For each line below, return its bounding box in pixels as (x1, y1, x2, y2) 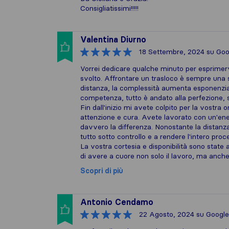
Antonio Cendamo (80, 197, 153, 207)
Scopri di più (80, 166, 123, 175)
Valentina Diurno (80, 34, 146, 44)
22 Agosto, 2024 (139, 210, 194, 219)
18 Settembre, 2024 (139, 47, 204, 56)
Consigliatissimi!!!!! (80, 4, 139, 13)
